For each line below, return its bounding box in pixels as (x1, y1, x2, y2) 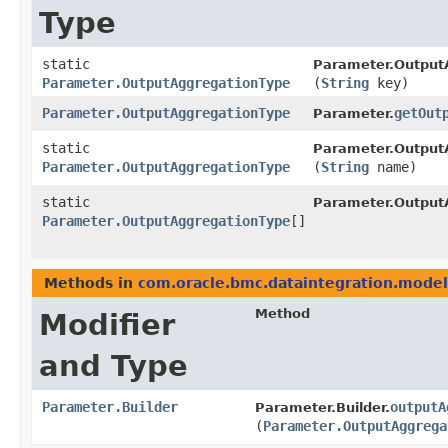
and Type (39, 349, 188, 384)
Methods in (44, 275, 138, 292)
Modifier (39, 308, 175, 343)
